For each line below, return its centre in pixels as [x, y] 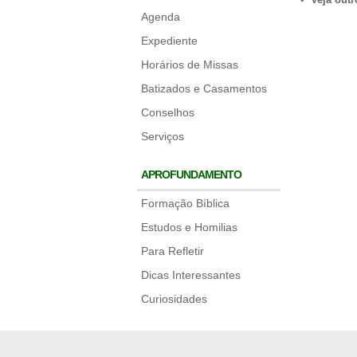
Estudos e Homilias [189, 227]
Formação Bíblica [185, 203]
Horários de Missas [190, 65]
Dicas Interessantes [191, 275]
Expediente [169, 41]
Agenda [161, 17]
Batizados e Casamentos [204, 88]
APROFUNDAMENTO [191, 175]
